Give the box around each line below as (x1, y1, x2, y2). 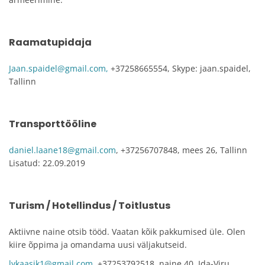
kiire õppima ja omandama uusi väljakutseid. (9, 239, 187, 250)
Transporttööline (9, 117, 96, 131)
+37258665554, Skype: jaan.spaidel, (108, 63, 251, 74)
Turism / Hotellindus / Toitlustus (9, 199, 170, 212)
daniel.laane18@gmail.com (9, 144, 116, 156)
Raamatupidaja (9, 35, 92, 49)
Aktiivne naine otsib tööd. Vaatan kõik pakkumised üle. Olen (9, 226, 245, 237)
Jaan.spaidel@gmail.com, (9, 63, 108, 74)
